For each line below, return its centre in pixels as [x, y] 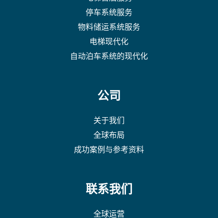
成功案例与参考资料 [109, 150]
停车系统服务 [109, 12]
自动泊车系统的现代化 [109, 56]
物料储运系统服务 [109, 27]
